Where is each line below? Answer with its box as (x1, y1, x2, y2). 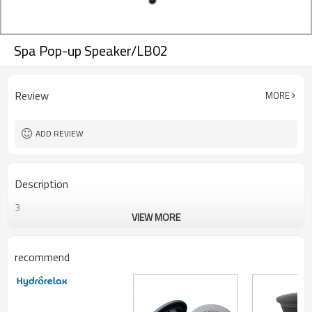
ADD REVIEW (36, 127, 84, 140)
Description (15, 175, 68, 192)
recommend (15, 249, 70, 265)
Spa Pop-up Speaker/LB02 (14, 40, 168, 61)
